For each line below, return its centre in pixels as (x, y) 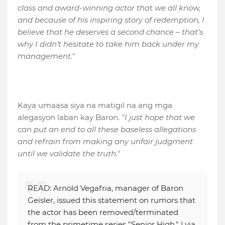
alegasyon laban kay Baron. (70, 118)
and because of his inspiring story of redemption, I (111, 20)
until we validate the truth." (69, 154)
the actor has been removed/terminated (103, 212)
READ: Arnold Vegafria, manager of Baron (105, 188)
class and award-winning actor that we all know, (109, 8)
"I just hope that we (158, 118)
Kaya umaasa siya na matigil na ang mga (95, 105)
